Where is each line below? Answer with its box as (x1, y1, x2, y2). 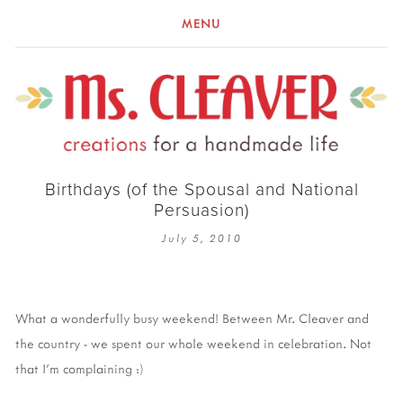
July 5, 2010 (161, 230, 242, 246)
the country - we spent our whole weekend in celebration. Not (15, 334, 372, 352)
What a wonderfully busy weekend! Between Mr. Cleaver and (15, 309, 369, 327)
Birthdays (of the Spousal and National (44, 176, 359, 201)
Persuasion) (154, 197, 249, 222)
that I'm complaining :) (15, 359, 144, 377)
